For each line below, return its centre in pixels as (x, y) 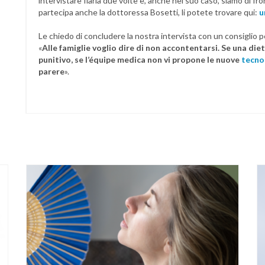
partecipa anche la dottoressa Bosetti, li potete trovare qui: (149, 12)
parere (51, 71)
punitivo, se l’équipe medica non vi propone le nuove (140, 59)
